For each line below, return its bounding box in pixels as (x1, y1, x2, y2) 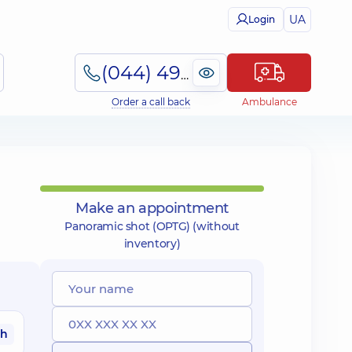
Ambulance (241, 96, 297, 108)
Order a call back (112, 96, 190, 108)
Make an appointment (75, 200, 229, 217)
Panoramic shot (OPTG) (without (64, 219, 240, 233)
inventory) (123, 236, 181, 251)
